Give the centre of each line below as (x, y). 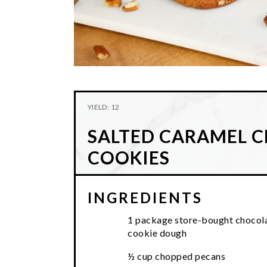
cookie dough (157, 232)
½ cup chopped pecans (176, 256)
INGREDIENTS (145, 197)
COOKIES (129, 157)
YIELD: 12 (104, 107)
